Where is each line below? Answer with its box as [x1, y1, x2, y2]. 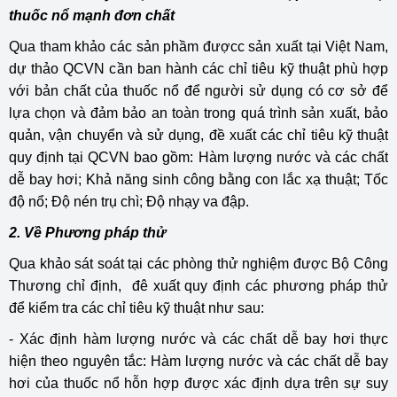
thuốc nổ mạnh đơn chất [9, 7, 175, 23]
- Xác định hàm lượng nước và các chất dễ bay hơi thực [9, 331, 388, 346]
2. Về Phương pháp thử [9, 224, 166, 240]
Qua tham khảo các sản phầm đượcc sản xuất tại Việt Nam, [9, 38, 388, 54]
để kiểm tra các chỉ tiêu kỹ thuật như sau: [9, 300, 264, 315]
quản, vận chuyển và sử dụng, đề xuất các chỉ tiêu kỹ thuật [9, 127, 388, 143]
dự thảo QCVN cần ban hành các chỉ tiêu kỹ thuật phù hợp [9, 60, 388, 76]
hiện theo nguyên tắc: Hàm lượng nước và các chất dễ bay [9, 353, 388, 369]
